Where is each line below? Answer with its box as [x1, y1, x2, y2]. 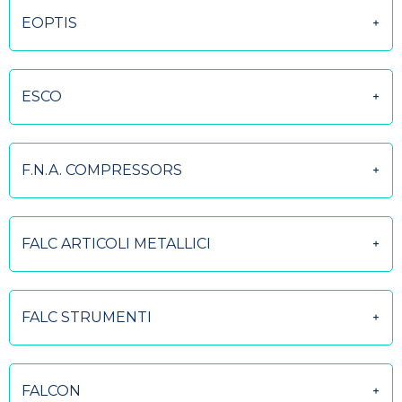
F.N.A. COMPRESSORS [22, 162, 182, 179]
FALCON [22, 382, 81, 399]
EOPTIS [22, 14, 77, 31]
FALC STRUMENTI [22, 309, 152, 326]
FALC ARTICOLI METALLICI [22, 235, 211, 252]
